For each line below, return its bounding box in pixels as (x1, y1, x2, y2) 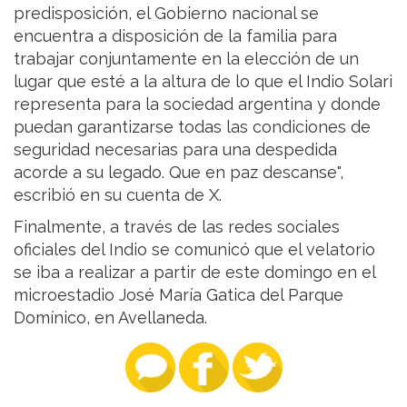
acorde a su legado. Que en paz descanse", (14, 163, 343, 183)
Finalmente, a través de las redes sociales (14, 217, 340, 237)
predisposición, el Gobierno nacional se (14, 4, 319, 24)
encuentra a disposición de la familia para (14, 26, 337, 46)
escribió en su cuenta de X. (14, 185, 222, 205)
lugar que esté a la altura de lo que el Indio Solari (14, 72, 392, 92)
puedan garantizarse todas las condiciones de (14, 117, 371, 137)
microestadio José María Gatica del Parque (14, 285, 343, 305)
